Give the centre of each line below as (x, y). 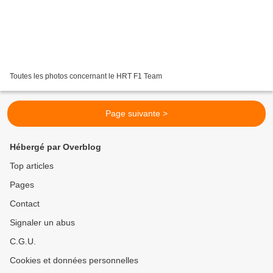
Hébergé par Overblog (55, 147)
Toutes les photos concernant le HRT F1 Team (86, 76)
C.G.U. (23, 242)
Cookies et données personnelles (74, 261)
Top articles (32, 166)
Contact (25, 204)
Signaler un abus (42, 223)
